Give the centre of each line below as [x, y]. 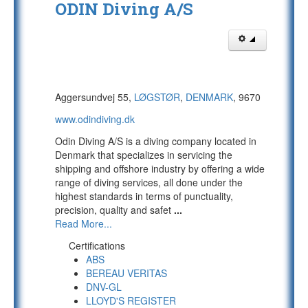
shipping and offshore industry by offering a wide [160, 168]
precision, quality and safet [114, 210]
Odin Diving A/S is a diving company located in [156, 141]
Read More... [84, 223]
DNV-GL [104, 287]
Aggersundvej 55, [95, 97]
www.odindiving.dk [95, 119]
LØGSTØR [157, 97]
